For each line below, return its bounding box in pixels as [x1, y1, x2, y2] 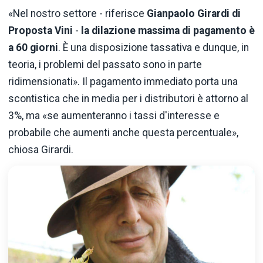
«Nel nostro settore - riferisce [8, 8, 147, 20]
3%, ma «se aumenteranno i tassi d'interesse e [8, 110, 220, 122]
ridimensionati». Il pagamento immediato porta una [8, 76, 238, 88]
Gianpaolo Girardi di [147, 8, 241, 20]
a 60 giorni [8, 42, 58, 54]
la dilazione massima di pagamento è [79, 25, 255, 37]
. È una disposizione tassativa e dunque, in [58, 42, 249, 54]
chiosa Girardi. [8, 144, 73, 156]
